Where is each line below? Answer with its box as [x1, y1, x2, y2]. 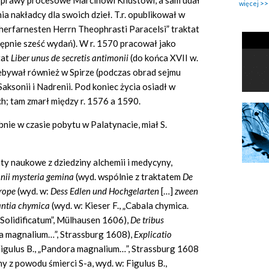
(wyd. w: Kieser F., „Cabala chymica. [52, 200, 189, 211]
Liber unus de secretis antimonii [11, 52, 128, 64]
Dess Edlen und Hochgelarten [50, 186, 161, 197]
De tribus [130, 214, 164, 226]
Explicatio [134, 229, 172, 240]
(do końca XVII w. [128, 52, 198, 64]
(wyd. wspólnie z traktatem [76, 171, 183, 183]
